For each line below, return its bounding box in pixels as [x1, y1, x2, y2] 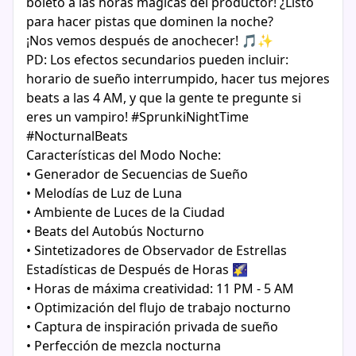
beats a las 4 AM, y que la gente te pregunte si [26, 89, 301, 106]
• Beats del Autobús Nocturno [26, 222, 204, 240]
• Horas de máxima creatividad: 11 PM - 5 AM [26, 280, 294, 297]
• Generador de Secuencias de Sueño [26, 165, 248, 183]
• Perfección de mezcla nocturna [26, 337, 221, 354]
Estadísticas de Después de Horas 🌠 [26, 261, 248, 278]
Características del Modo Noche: [26, 146, 221, 164]
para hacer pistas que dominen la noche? [26, 13, 273, 30]
